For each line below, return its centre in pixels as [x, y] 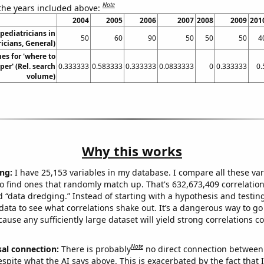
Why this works [132, 151]
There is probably [96, 249]
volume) [41, 77]
